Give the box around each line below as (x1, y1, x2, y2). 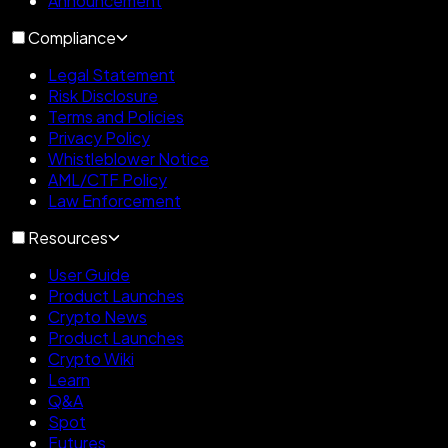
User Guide (48, 264, 130, 286)
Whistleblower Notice (48, 148, 209, 170)
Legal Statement (48, 64, 175, 86)
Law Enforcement (48, 190, 181, 212)
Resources (28, 227, 108, 249)
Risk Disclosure (48, 85, 158, 107)
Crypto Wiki (48, 348, 134, 370)
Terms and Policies (48, 106, 184, 128)
